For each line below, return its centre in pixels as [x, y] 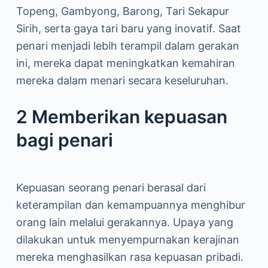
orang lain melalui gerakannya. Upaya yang [124, 222]
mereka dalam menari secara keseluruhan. [122, 80]
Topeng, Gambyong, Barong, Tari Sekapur [122, 11]
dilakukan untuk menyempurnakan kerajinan [127, 240]
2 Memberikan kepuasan [121, 117]
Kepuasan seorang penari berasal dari [111, 188]
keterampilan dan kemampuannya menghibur [130, 205]
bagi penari [64, 140]
